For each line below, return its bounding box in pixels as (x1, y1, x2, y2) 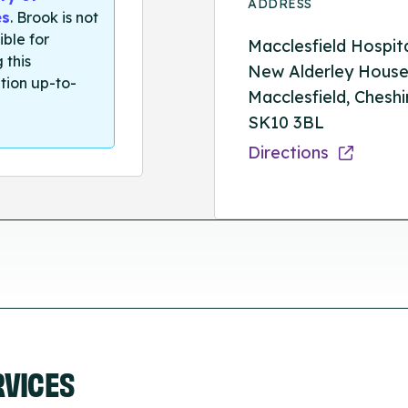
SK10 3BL (248, 111, 325, 133)
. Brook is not (9, 8, 98, 27)
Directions (248, 141, 334, 163)
